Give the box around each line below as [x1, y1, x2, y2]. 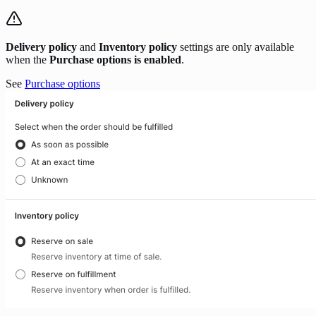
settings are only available [177, 40, 294, 53]
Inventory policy [99, 40, 177, 53]
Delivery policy [6, 40, 77, 53]
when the [6, 53, 49, 66]
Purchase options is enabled [49, 53, 181, 66]
